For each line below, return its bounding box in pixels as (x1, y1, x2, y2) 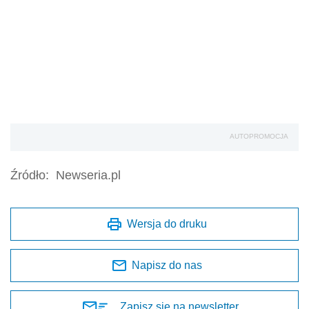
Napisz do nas (132, 259, 202, 272)
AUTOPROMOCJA (230, 132, 288, 141)
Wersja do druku (127, 218, 207, 230)
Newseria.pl (56, 168, 121, 183)
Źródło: (10, 168, 49, 183)
